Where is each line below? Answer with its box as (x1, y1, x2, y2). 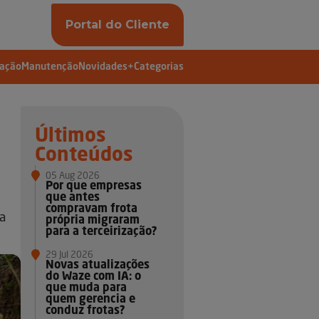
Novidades (78, 62, 127, 73)
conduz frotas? (46, 305, 126, 318)
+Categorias (127, 62, 184, 73)
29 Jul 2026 (46, 251, 94, 261)
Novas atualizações (46, 260, 150, 272)
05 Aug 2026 (46, 172, 100, 182)
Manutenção (21, 62, 78, 73)
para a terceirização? (46, 226, 158, 239)
